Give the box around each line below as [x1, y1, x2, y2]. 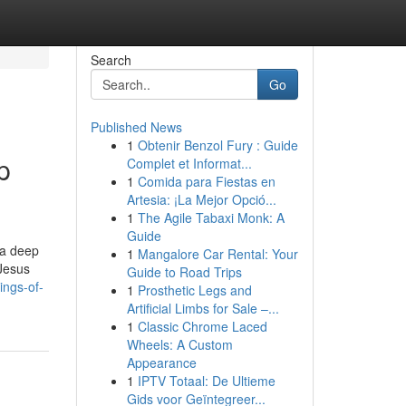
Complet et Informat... [126, 154, 252, 172]
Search [90, 51, 131, 69]
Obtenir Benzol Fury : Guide [137, 136, 298, 154]
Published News [90, 118, 182, 136]
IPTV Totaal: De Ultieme [137, 372, 275, 390]
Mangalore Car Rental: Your [137, 245, 298, 263]
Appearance [126, 353, 197, 372]
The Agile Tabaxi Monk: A [137, 208, 285, 227]
